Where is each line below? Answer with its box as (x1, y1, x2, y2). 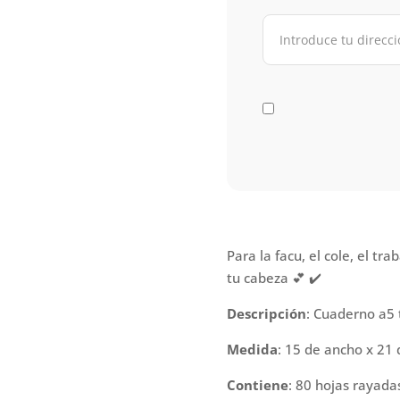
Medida (226, 339, 278, 358)
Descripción (226, 304, 306, 322)
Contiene (226, 375, 288, 394)
